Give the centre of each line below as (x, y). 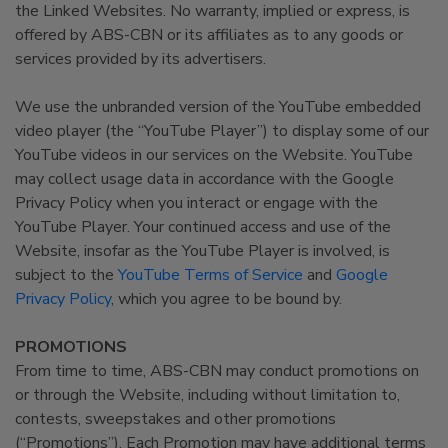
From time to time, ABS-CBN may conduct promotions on (217, 371)
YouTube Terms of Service (210, 275)
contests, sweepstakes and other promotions (175, 419)
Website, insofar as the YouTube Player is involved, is (202, 251)
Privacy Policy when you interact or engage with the (196, 203)
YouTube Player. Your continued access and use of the (203, 227)
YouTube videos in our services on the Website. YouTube (214, 155)
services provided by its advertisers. (140, 59)
